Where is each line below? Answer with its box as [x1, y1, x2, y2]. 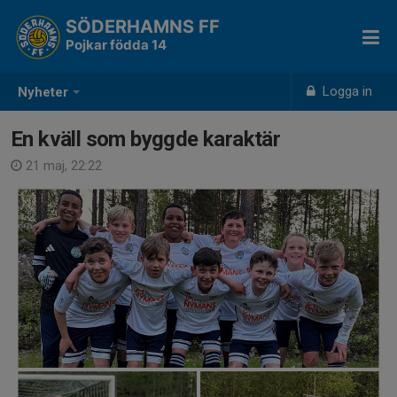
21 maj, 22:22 [22, 158, 102, 174]
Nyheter [18, 84, 68, 101]
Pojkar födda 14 [66, 36, 167, 53]
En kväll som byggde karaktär [11, 127, 281, 152]
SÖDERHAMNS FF [66, 16, 220, 37]
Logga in [319, 83, 373, 99]
